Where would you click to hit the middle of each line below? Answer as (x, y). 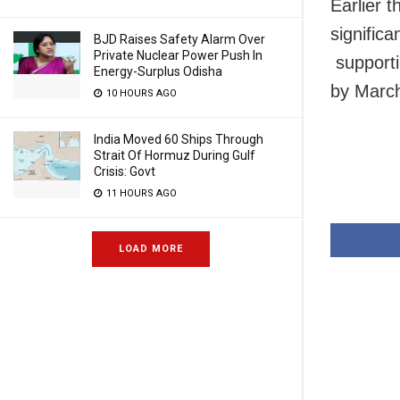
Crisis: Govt (125, 171)
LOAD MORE (151, 249)
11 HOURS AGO (140, 193)
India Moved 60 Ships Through (179, 139)
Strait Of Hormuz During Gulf (175, 155)
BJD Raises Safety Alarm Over (179, 39)
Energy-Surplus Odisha (158, 71)
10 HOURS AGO (140, 93)
